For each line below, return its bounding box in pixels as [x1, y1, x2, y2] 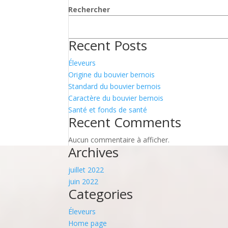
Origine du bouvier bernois [68, 70, 155, 80]
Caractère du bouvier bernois [68, 93, 164, 103]
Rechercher [68, 5, 110, 15]
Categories [68, 185, 133, 204]
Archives [68, 143, 119, 162]
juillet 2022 [68, 165, 104, 175]
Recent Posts [68, 36, 148, 55]
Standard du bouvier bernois [68, 81, 161, 92]
